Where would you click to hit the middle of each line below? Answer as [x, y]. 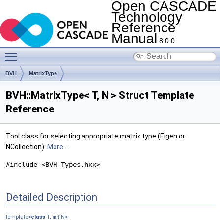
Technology [147, 17]
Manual [134, 39]
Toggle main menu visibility [64, 52]
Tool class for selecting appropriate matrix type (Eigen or [96, 136]
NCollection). [27, 147]
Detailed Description [52, 197]
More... [57, 147]
